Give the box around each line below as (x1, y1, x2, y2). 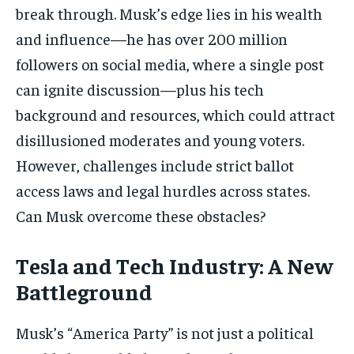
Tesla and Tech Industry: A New (16, 251, 333, 280)
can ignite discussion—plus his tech (16, 79, 264, 100)
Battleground (16, 277, 153, 306)
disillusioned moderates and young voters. (16, 130, 304, 150)
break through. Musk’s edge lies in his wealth (16, 3, 322, 24)
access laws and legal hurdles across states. (16, 180, 310, 201)
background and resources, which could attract (16, 104, 335, 125)
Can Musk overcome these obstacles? (16, 205, 265, 226)
